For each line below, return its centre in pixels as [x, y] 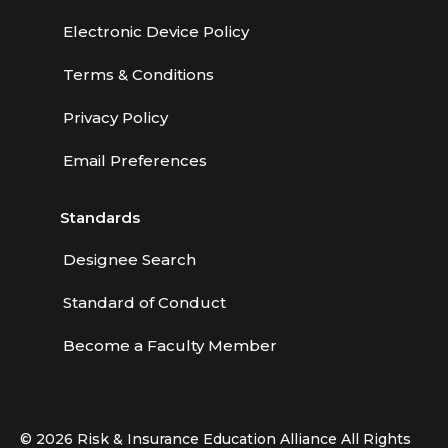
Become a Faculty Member [170, 345]
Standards [100, 217]
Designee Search [129, 259]
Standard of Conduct [144, 302]
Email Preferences [135, 160]
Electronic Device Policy [156, 31]
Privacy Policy [115, 117]
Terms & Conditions [138, 74]
